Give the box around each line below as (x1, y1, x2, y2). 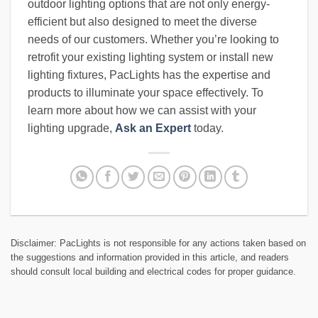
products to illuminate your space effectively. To (28, 87, 263, 99)
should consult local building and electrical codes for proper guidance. (11, 266, 296, 278)
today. (191, 122, 224, 135)
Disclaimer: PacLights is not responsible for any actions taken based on (11, 238, 306, 249)
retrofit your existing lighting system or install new (28, 51, 273, 64)
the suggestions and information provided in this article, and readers (11, 252, 289, 263)
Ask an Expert (115, 122, 191, 135)
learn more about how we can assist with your (28, 104, 256, 117)
